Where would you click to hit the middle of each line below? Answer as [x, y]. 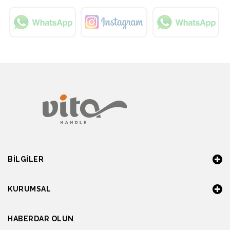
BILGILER [26, 159]
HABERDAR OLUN [41, 219]
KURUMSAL [29, 189]
